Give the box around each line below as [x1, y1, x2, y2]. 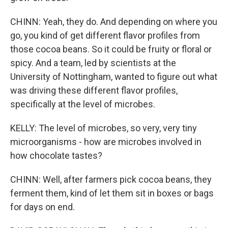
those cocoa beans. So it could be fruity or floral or [10, 44, 212, 54]
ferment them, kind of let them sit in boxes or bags [10, 188, 214, 198]
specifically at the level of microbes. [10, 99, 155, 109]
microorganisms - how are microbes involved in [10, 136, 202, 147]
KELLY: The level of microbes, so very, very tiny [10, 123, 197, 133]
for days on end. [10, 202, 75, 212]
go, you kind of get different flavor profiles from [10, 30, 200, 41]
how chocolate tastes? [10, 150, 102, 161]
